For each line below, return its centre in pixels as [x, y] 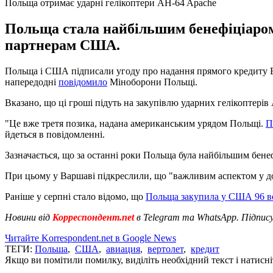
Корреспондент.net [93, 217]
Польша [51, 249]
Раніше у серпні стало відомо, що [75, 196]
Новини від [27, 217]
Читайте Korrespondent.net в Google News [90, 238]
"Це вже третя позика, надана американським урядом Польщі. [135, 123]
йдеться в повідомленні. [55, 134]
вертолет [165, 249]
